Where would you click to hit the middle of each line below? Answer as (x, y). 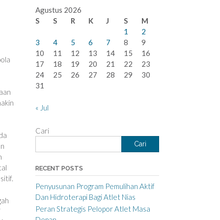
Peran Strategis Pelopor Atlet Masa (93, 208)
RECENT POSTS (59, 168)
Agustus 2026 (58, 10)
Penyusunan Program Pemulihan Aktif (95, 186)
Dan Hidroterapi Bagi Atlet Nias (85, 197)
